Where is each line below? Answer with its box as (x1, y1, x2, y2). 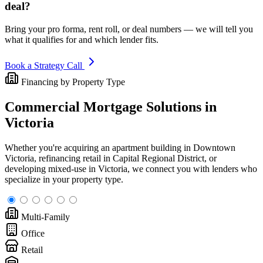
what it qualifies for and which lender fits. (5, 34, 159, 45)
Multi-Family (21, 211, 70, 222)
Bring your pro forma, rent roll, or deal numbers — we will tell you (5, 23, 253, 34)
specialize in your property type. (5, 174, 123, 184)
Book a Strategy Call (5, 60, 85, 70)
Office (21, 228, 45, 238)
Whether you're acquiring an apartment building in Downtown (5, 142, 235, 153)
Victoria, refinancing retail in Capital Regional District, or (5, 153, 217, 163)
